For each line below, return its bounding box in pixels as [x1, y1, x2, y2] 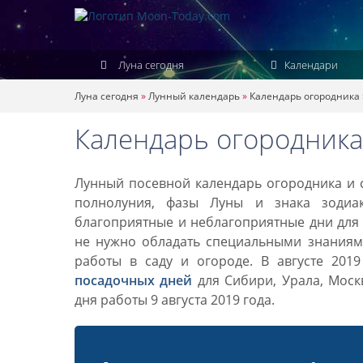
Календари [281, 58, 338, 72]
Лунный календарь [148, 89, 240, 103]
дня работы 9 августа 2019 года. [75, 291, 275, 309]
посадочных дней [75, 271, 193, 289]
